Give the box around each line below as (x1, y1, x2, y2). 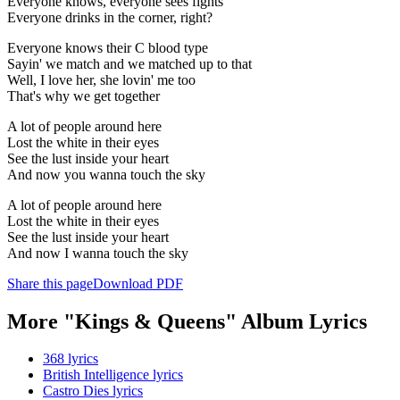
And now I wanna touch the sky (7, 245, 188, 261)
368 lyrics (43, 351, 98, 367)
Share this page (7, 275, 93, 291)
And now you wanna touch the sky (7, 166, 205, 182)
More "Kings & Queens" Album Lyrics (7, 309, 367, 333)
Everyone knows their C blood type (7, 39, 208, 55)
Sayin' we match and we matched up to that (7, 55, 252, 71)
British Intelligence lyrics (43, 367, 183, 383)
